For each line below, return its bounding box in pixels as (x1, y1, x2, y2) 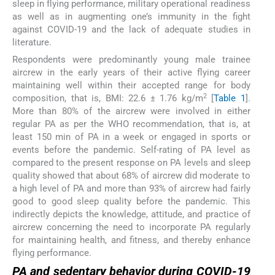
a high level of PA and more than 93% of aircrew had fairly (12, 183, 250, 195)
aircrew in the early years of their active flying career (12, 67, 250, 79)
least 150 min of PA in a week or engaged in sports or (12, 131, 250, 143)
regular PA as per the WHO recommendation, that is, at (12, 118, 250, 130)
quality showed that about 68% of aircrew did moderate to (12, 170, 250, 182)
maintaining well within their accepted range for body (12, 80, 250, 91)
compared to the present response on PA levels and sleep (12, 157, 250, 169)
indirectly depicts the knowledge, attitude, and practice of (12, 209, 250, 220)
